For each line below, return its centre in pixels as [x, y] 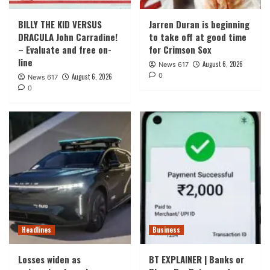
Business [166, 230]
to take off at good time [197, 37]
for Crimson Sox [180, 50]
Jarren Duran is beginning [199, 24]
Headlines [36, 230]
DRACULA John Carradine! [68, 37]
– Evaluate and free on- [65, 50]
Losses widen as [49, 259]
